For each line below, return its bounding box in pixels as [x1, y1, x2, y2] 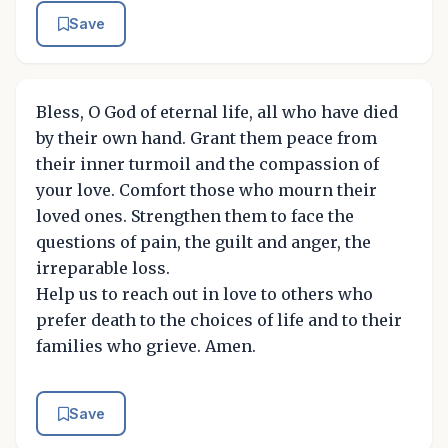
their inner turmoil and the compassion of [36, 153, 379, 174]
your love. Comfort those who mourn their [36, 179, 377, 200]
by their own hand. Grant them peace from [36, 127, 377, 148]
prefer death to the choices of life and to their [36, 309, 402, 330]
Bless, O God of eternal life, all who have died [36, 101, 398, 122]
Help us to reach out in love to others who [36, 283, 373, 304]
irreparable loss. [36, 257, 170, 278]
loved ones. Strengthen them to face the [36, 205, 354, 226]
